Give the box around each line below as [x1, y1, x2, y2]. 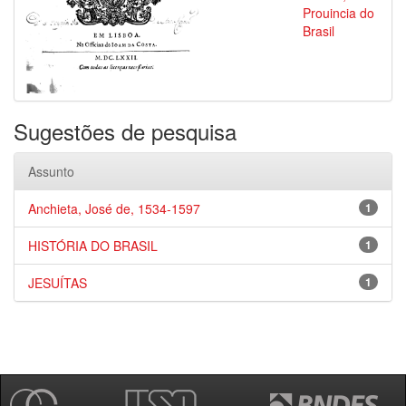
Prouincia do [303, 4, 374, 22]
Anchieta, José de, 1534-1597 [28, 199, 200, 217]
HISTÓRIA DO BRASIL [28, 237, 158, 255]
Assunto [28, 162, 74, 180]
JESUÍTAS [28, 274, 87, 292]
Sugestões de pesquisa [14, 115, 237, 147]
